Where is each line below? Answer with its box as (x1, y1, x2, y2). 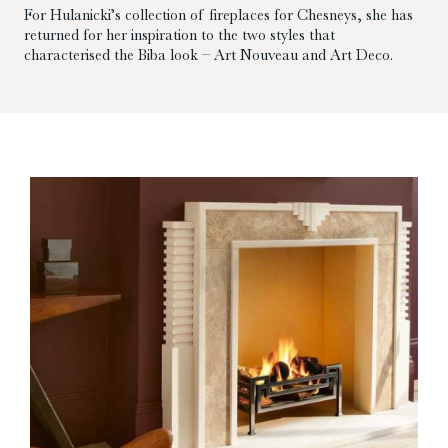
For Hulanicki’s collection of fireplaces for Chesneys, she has (24, 6, 413, 25)
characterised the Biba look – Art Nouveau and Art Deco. (24, 46, 393, 65)
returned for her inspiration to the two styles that (24, 26, 335, 45)
